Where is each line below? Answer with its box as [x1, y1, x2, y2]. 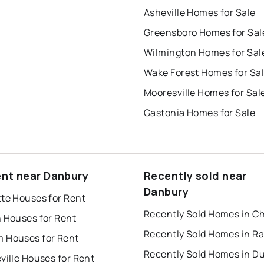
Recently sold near [144, 169, 247, 183]
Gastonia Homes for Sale [144, 106, 256, 120]
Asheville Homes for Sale [144, 6, 256, 19]
